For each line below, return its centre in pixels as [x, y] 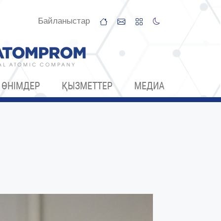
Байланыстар [64, 21]
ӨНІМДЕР [21, 86]
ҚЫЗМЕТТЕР [87, 86]
